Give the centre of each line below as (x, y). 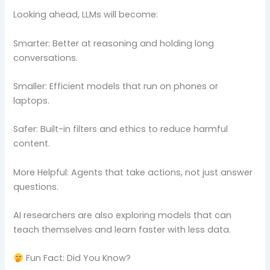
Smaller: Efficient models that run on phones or (116, 86)
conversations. (46, 58)
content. (32, 144)
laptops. (32, 100)
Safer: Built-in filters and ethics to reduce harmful (121, 129)
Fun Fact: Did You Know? (77, 258)
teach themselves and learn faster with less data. (122, 230)
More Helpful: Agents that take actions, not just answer (133, 172)
